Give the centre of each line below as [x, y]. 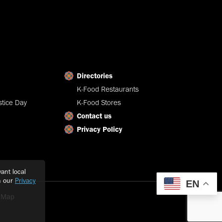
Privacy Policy [99, 129]
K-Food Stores [99, 102]
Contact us [94, 116]
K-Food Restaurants [108, 89]
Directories [94, 76]
